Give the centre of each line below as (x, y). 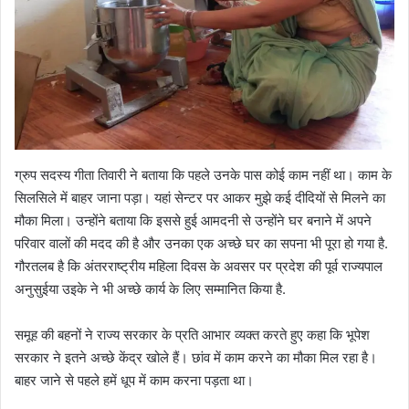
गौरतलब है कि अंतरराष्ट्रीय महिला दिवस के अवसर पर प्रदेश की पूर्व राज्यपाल (199, 267)
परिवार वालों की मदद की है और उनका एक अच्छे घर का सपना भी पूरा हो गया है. (201, 244)
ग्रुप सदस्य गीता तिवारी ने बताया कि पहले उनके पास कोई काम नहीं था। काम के (203, 175)
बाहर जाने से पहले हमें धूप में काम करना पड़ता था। (134, 381)
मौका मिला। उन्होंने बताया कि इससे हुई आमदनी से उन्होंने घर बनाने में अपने (193, 221)
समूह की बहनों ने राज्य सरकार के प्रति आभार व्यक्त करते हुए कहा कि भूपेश (192, 335)
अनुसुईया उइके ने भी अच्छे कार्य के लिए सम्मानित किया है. (150, 289)
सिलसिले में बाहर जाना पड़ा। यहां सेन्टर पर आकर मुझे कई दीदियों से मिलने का (200, 198)
